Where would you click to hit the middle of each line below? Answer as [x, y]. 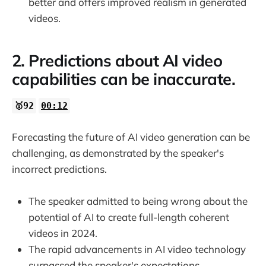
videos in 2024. [63, 233]
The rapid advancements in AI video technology [137, 249]
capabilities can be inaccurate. [124, 79]
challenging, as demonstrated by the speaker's [118, 153]
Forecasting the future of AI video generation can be [131, 137]
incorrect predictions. [59, 169]
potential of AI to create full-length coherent [129, 217]
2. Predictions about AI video [117, 61]
